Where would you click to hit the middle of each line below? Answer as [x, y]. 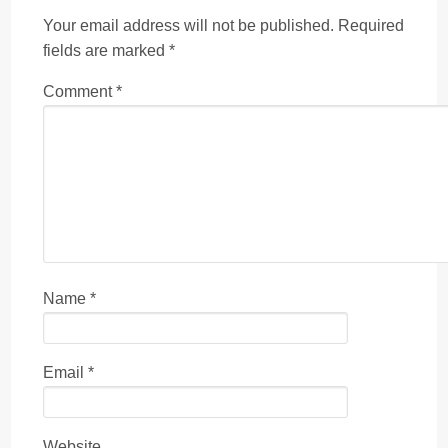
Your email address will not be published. [188, 25]
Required [371, 25]
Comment [79, 91]
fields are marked [106, 50]
